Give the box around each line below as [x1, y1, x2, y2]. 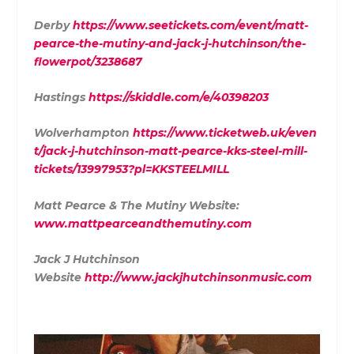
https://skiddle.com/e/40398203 [88, 90, 269, 105]
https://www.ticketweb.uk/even [132, 126, 317, 141]
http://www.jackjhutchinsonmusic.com [84, 270, 312, 285]
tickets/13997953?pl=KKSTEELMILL [33, 162, 229, 177]
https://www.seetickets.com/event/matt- [72, 17, 308, 32]
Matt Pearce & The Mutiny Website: [33, 198, 239, 213]
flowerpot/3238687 [33, 54, 142, 69]
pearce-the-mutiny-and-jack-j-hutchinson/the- [33, 36, 306, 51]
